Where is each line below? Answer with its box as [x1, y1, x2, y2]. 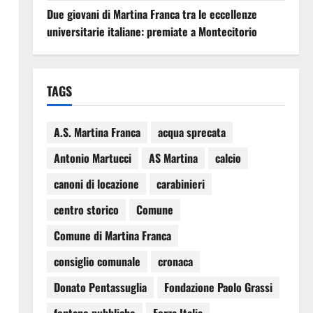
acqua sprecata [157, 124, 226, 141]
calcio [214, 150, 241, 167]
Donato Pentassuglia [53, 279, 147, 296]
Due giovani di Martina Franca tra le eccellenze [46, 5, 257, 22]
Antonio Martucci [53, 150, 131, 167]
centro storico [53, 201, 119, 219]
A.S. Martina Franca [53, 124, 140, 141]
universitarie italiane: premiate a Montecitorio [46, 22, 257, 40]
